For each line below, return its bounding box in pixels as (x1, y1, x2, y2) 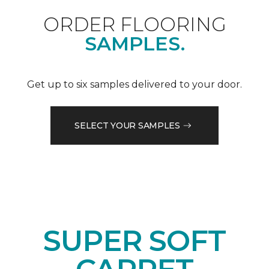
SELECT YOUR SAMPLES (74, 119, 180, 131)
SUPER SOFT (43, 223, 226, 259)
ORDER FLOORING (43, 13, 226, 37)
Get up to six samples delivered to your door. (27, 79, 242, 91)
